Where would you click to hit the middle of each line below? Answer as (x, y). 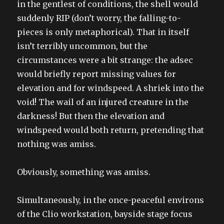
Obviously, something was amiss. (84, 172)
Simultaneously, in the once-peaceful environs (111, 200)
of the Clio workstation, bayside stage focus (105, 214)
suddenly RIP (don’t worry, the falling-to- (99, 18)
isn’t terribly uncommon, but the (82, 46)
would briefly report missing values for (97, 74)
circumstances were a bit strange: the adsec (105, 60)
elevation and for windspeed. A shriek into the (111, 88)
